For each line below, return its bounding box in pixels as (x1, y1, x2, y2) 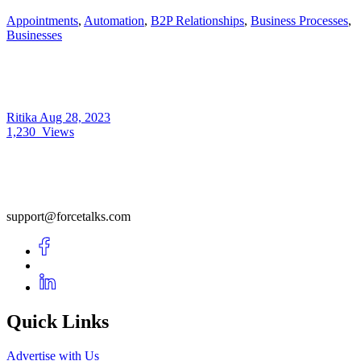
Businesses (6, 28, 62, 43)
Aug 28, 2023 (39, 110, 110, 125)
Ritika (6, 110, 39, 125)
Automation (84, 14, 144, 28)
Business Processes (251, 14, 348, 28)
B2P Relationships (151, 14, 244, 28)
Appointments (6, 14, 78, 28)
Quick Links (6, 311, 109, 333)
